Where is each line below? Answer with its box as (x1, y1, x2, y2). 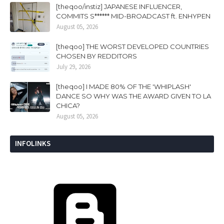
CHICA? (56, 101, 80, 109)
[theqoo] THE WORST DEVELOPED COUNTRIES (56, 42, 209, 50)
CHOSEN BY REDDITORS (56, 51, 137, 60)
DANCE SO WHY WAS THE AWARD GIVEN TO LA (56, 91, 211, 100)
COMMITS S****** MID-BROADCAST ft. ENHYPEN (56, 11, 210, 20)
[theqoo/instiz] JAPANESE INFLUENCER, (56, 2, 182, 10)
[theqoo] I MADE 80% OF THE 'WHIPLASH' (56, 82, 191, 90)
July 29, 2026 (56, 62, 90, 71)
